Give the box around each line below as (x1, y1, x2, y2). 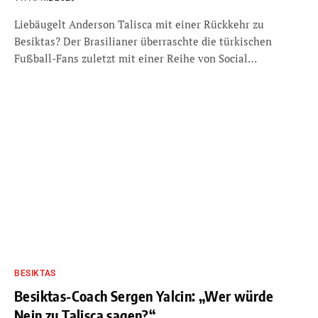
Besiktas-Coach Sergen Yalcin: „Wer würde (14, 286, 273, 305)
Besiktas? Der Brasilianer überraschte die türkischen (14, 34, 272, 48)
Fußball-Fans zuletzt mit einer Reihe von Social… (14, 51, 257, 65)
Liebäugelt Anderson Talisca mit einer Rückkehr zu (14, 17, 264, 31)
